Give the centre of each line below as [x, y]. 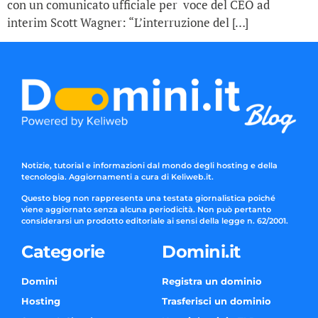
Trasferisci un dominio [217, 301]
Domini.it [201, 252]
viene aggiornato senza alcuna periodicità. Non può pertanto [146, 209]
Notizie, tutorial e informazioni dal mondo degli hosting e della [149, 165]
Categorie [63, 252]
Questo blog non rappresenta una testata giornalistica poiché [148, 198]
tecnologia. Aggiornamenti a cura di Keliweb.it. [117, 176]
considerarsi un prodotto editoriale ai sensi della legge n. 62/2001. [155, 220]
